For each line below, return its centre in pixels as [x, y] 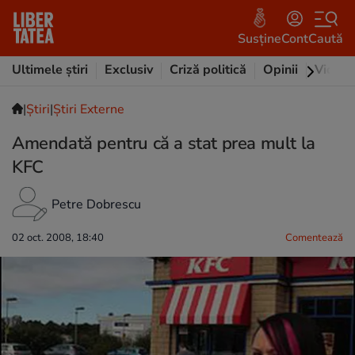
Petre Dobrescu [96, 204]
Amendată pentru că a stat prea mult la [164, 143]
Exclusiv [129, 70]
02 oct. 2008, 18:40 [58, 238]
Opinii [281, 70]
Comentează [314, 238]
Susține [260, 38]
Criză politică [208, 70]
